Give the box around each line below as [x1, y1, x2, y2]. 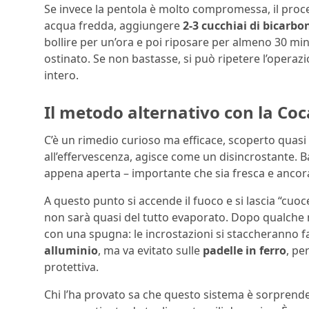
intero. [44, 68, 79, 83]
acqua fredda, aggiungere [44, 18, 183, 34]
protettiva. [44, 259, 99, 275]
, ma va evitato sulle [98, 242, 203, 258]
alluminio [44, 242, 98, 258]
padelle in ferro [203, 242, 286, 258]
